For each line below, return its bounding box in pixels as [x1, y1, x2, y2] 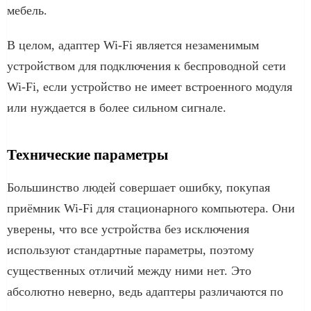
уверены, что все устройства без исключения [7, 221, 249, 236]
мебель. [7, 3, 47, 17]
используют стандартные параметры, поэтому [7, 242, 254, 257]
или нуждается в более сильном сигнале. [7, 100, 226, 115]
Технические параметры [7, 146, 168, 163]
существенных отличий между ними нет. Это [7, 263, 251, 278]
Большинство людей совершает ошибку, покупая [7, 180, 270, 194]
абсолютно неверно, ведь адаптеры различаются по [7, 284, 283, 299]
